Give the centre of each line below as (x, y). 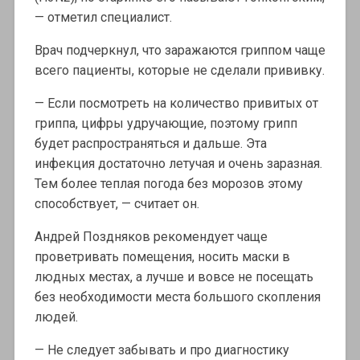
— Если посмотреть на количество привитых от (176, 104)
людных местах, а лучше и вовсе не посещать (174, 277)
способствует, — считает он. (117, 204)
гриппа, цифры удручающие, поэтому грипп (166, 124)
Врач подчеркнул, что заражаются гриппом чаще (180, 51)
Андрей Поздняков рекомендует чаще (151, 237)
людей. (56, 317)
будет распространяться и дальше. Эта (150, 144)
